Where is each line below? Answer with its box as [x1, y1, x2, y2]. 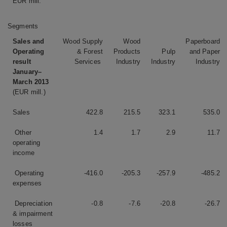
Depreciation [13, 199, 53, 207]
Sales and [13, 37, 45, 45]
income [13, 148, 34, 157]
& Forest [77, 47, 103, 55]
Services [74, 57, 103, 65]
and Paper [189, 47, 220, 55]
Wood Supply [63, 37, 103, 45]
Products [113, 47, 140, 55]
